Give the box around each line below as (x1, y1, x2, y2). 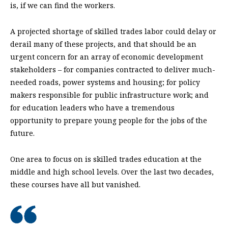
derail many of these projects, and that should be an (10, 39, 196, 49)
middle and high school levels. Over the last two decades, (10, 167, 214, 177)
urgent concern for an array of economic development (10, 52, 203, 62)
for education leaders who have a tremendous (10, 103, 175, 113)
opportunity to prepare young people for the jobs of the (10, 116, 207, 126)
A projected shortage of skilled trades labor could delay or (10, 26, 216, 37)
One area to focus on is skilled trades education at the (10, 154, 202, 164)
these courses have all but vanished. (10, 180, 140, 190)
